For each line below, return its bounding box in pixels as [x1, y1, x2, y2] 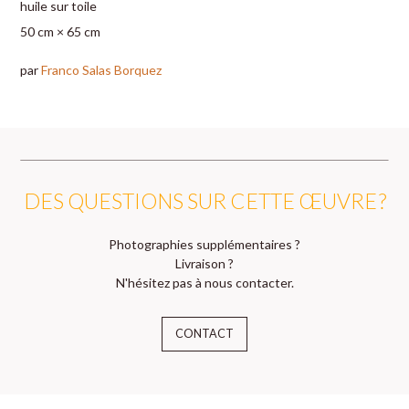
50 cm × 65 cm [20, 23, 101, 39]
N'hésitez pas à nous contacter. [115, 275, 294, 291]
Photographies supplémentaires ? [109, 236, 300, 253]
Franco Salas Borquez [41, 61, 163, 78]
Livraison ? [175, 256, 234, 272]
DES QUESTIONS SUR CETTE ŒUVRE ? [23, 187, 386, 214]
